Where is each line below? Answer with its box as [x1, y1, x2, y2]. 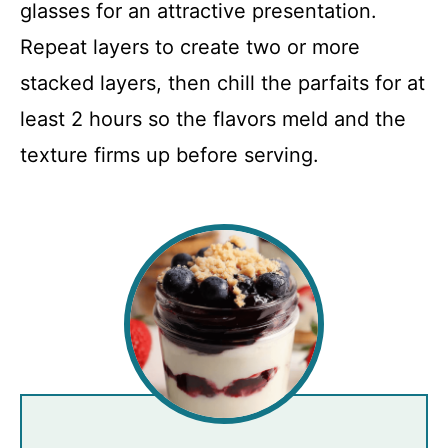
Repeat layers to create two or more [20, 34, 360, 59]
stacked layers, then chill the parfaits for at [20, 70, 425, 95]
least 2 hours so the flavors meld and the [20, 106, 406, 131]
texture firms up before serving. [20, 142, 319, 167]
